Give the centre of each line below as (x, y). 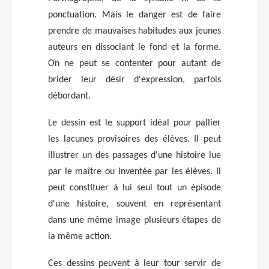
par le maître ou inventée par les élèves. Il (134, 171)
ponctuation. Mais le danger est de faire (134, 15)
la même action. (80, 236)
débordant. (69, 96)
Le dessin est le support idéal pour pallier (134, 123)
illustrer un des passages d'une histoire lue (134, 155)
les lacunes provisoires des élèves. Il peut (134, 139)
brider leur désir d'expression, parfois (134, 80)
